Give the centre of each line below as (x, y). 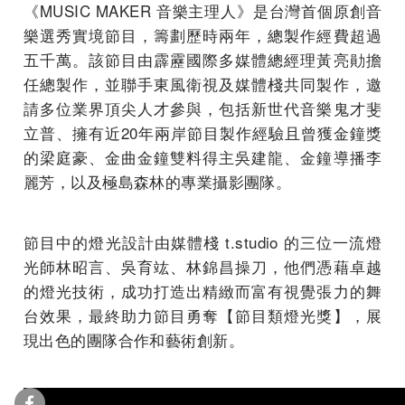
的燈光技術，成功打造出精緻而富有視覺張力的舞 (202, 290)
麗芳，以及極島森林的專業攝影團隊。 (158, 181)
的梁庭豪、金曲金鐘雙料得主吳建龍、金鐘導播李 (202, 156)
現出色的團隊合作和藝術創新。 (134, 339)
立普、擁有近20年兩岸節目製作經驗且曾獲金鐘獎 (202, 132)
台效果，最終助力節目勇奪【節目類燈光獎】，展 (202, 315)
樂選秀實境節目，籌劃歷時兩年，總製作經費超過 (202, 34)
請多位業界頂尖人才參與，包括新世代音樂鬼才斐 (202, 108)
